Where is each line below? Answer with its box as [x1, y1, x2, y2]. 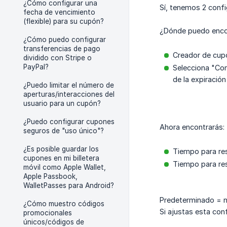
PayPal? [23, 63, 49, 71]
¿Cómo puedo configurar [23, 35, 106, 44]
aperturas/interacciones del [23, 90, 115, 98]
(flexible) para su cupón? [23, 17, 104, 25]
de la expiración [173, 75, 226, 84]
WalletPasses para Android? [23, 181, 114, 190]
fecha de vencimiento [23, 8, 95, 16]
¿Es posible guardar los [23, 145, 99, 153]
